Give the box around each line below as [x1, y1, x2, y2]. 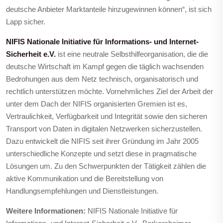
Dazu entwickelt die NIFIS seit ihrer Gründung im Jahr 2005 [6, 137, 199, 145]
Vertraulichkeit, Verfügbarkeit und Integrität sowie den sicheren [6, 112, 207, 120]
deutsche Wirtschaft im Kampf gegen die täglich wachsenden [6, 62, 204, 71]
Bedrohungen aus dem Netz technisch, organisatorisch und [6, 75, 198, 83]
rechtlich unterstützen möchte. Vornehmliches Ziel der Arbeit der [6, 87, 213, 96]
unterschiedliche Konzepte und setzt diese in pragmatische [6, 149, 197, 158]
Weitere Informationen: [6, 207, 86, 215]
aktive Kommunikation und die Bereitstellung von [6, 174, 163, 183]
